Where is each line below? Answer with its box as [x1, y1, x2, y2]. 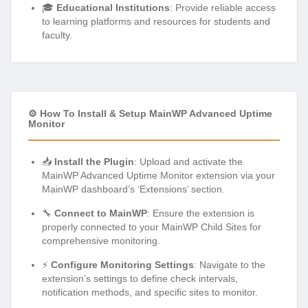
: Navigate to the [194, 258, 265, 270]
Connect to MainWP [54, 207, 147, 219]
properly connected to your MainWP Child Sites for [42, 221, 261, 232]
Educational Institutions [56, 1, 170, 13]
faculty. [42, 29, 72, 41]
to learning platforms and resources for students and [42, 15, 270, 27]
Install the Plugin [54, 155, 134, 167]
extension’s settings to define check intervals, [42, 272, 238, 284]
